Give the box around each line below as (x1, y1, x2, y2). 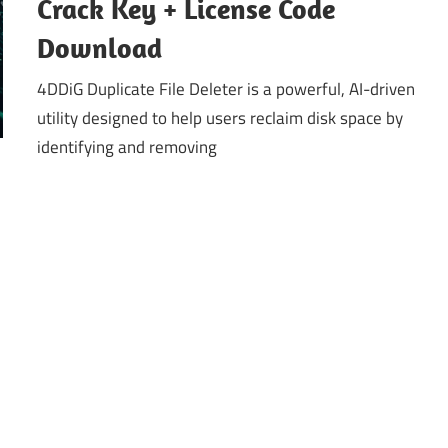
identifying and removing (37, 134, 218, 161)
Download (37, 29, 163, 65)
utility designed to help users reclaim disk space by (37, 105, 404, 132)
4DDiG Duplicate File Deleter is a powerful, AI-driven (37, 76, 416, 103)
